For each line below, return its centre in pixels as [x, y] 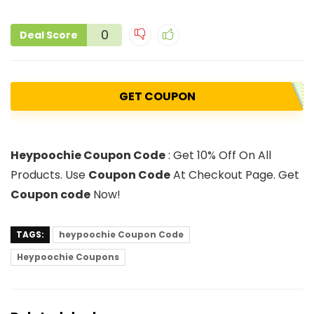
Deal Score [49, 35]
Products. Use [49, 175]
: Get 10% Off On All [218, 156]
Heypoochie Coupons [68, 257]
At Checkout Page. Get [235, 175]
